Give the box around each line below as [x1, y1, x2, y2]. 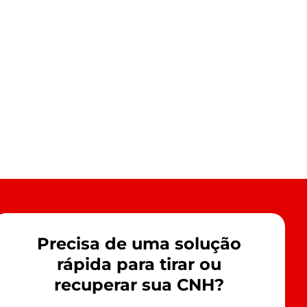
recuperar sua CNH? [53, 274, 224, 295]
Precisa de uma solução [36, 233, 241, 254]
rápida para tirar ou [56, 254, 221, 274]
